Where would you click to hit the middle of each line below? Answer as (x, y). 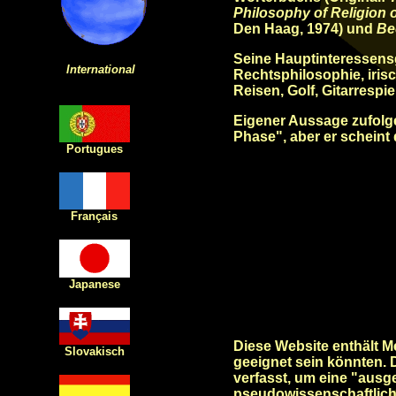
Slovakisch (94, 351)
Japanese (94, 284)
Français (94, 216)
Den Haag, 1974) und (305, 29)
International (101, 69)
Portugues (94, 149)
